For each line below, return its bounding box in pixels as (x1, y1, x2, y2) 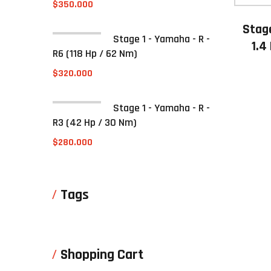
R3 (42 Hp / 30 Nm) (53, 116, 137, 129)
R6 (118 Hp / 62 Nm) (53, 47, 137, 60)
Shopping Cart (60, 246, 143, 264)
